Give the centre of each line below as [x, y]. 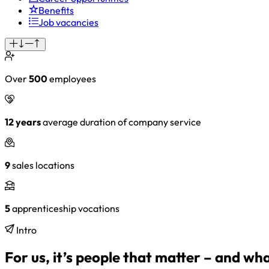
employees [72, 78]
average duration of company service [121, 122]
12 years [23, 122]
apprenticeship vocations [65, 208]
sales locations [43, 165]
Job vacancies [68, 22]
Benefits [56, 10]
